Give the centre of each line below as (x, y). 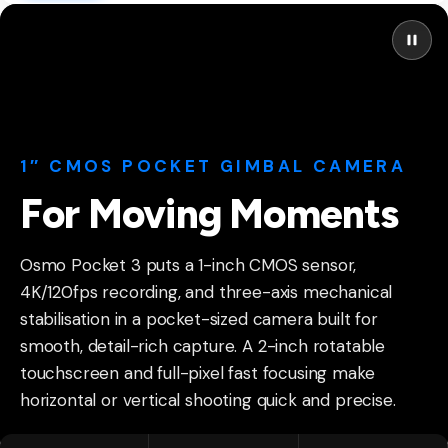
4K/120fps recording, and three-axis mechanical (206, 292)
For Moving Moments (209, 214)
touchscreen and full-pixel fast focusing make (197, 373)
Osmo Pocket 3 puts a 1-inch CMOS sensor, (188, 265)
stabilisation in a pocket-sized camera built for (199, 319)
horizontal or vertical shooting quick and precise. (208, 400)
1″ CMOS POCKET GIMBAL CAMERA (213, 166)
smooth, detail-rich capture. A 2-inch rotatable (203, 346)
